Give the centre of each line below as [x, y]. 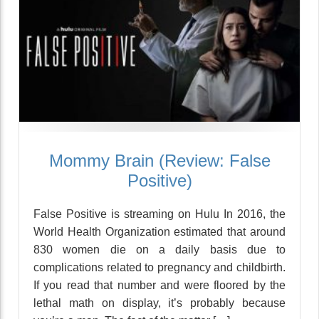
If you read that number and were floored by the [159, 285]
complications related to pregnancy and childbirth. [159, 267]
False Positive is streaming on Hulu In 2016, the [159, 214]
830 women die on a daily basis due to [159, 250]
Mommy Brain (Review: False [159, 161]
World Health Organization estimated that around [159, 232]
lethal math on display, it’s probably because [159, 303]
